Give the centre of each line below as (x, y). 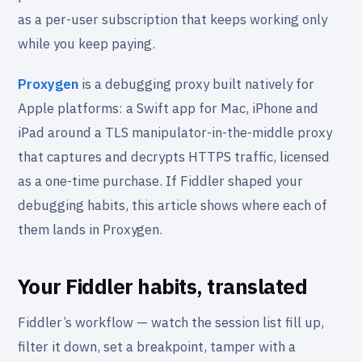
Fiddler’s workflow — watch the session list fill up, (171, 323)
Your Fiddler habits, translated (163, 287)
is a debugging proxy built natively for (196, 84)
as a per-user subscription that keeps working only (173, 20)
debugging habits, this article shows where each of (173, 206)
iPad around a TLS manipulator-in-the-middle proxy (175, 133)
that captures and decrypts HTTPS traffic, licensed (174, 157)
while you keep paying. (86, 44)
